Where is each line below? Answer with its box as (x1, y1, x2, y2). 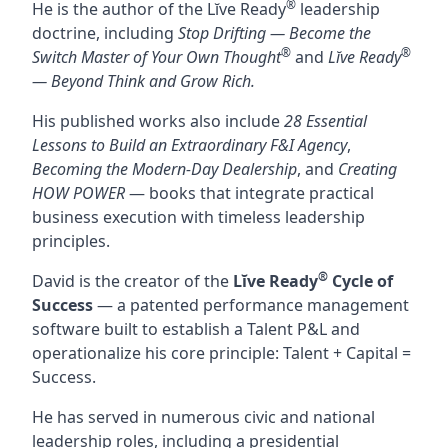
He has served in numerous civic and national (32, 406, 375, 428)
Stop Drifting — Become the (178, 22, 371, 44)
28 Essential (284, 110, 367, 132)
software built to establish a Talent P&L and (32, 318, 360, 340)
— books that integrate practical (125, 182, 374, 204)
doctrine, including (32, 22, 178, 44)
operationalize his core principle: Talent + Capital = (32, 342, 411, 364)
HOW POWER (32, 182, 125, 204)
